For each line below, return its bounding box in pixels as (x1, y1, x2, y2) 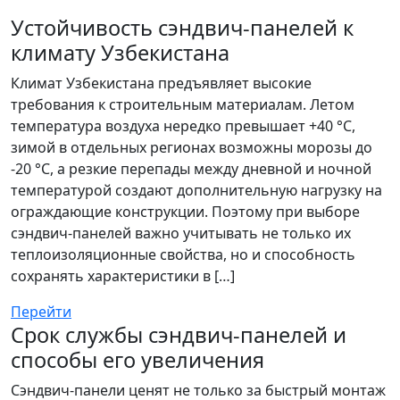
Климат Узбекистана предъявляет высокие (11, 73, 312, 93)
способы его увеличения (11, 346, 264, 374)
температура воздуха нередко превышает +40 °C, (11, 116, 355, 136)
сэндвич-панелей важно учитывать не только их (11, 223, 351, 243)
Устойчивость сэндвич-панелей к (11, 13, 354, 42)
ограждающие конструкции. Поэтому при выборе (11, 202, 360, 221)
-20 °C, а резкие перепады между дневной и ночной (11, 159, 371, 179)
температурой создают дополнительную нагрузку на (11, 180, 382, 200)
